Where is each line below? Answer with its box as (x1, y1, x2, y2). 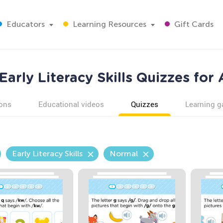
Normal (109, 149, 138, 158)
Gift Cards (172, 19, 214, 29)
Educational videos (38, 99, 104, 109)
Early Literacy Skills (11, 149, 83, 158)
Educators (4, 19, 45, 29)
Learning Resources (71, 19, 146, 29)
